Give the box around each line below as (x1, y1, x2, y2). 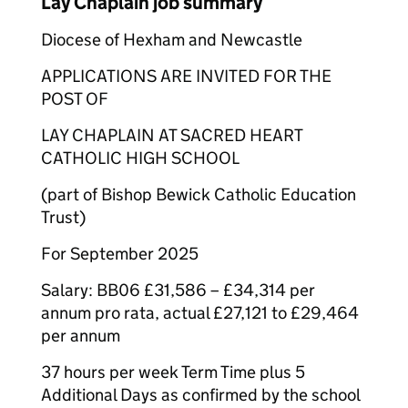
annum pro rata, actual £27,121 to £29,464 (41, 302, 359, 323)
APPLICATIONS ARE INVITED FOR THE (41, 66, 331, 87)
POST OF (41, 88, 108, 109)
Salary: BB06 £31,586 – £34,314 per (41, 280, 315, 301)
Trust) (41, 207, 86, 228)
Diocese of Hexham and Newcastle (41, 29, 302, 50)
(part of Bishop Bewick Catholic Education (41, 184, 356, 205)
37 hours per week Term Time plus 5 (41, 362, 305, 382)
